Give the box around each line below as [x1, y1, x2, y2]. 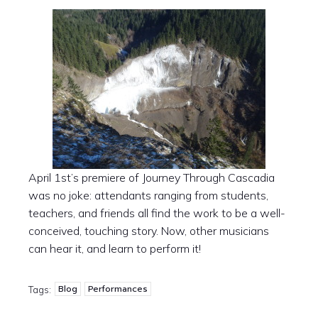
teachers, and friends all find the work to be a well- [28, 206, 285, 220]
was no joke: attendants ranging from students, [28, 188, 268, 202]
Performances [88, 283, 148, 295]
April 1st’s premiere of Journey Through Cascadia [28, 170, 275, 185]
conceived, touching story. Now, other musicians [28, 224, 269, 238]
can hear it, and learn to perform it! [28, 241, 201, 256]
